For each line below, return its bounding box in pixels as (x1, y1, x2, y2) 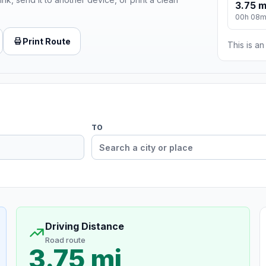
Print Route (23, 36, 71, 46)
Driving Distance (45, 220, 124, 233)
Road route (45, 235, 85, 245)
